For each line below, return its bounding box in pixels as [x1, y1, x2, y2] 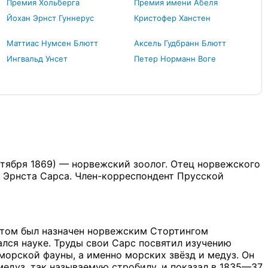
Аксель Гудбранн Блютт [134, 38, 227, 48]
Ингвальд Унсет [7, 54, 68, 63]
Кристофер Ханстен [134, 13, 211, 23]
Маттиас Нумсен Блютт [7, 38, 99, 48]
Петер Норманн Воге [134, 54, 217, 63]
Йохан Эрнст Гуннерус [7, 13, 95, 23]
